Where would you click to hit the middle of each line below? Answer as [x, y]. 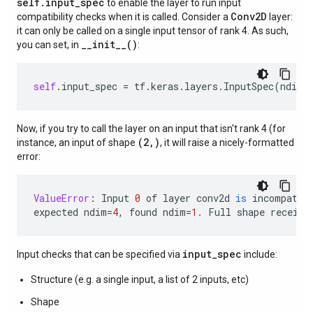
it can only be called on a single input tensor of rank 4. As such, [153, 31]
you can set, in [49, 45]
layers [201, 86]
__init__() [109, 44]
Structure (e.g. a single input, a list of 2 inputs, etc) [140, 279]
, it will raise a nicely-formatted [227, 143]
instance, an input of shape [77, 143]
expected [56, 212]
